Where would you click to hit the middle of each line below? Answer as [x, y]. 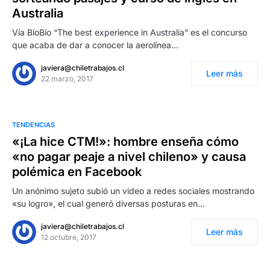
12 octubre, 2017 [69, 237]
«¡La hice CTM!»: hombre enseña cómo [125, 142]
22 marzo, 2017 [67, 79]
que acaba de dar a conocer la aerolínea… [95, 45]
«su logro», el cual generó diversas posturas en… [108, 203]
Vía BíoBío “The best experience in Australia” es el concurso [130, 32]
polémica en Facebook [77, 172]
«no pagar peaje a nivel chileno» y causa [129, 157]
